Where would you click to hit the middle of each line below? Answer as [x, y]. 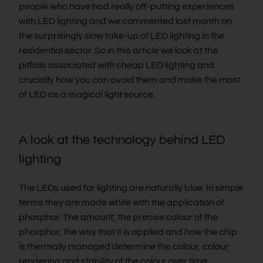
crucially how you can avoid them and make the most [129, 80]
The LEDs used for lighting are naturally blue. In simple [131, 188]
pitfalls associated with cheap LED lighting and [117, 65]
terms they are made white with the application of [122, 202]
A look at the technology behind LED [122, 140]
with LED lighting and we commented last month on [125, 21]
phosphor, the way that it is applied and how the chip [128, 232]
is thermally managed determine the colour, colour [124, 246]
